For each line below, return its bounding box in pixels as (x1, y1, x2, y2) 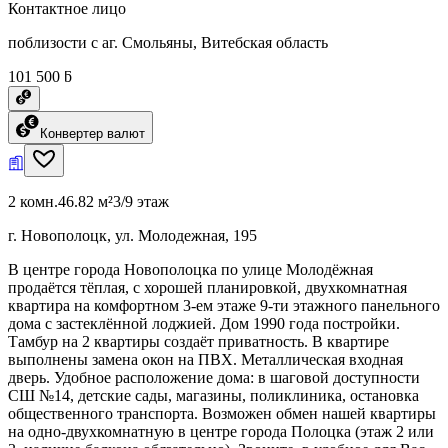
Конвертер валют (40, 125, 145, 141)
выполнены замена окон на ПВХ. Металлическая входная (8, 350, 403, 368)
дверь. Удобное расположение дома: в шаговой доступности (8, 368, 420, 386)
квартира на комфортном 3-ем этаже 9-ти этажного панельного (8, 296, 440, 314)
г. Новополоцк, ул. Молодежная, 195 (8, 226, 257, 244)
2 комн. (8, 192, 58, 210)
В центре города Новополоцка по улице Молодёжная (8, 260, 373, 278)
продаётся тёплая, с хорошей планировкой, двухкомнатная (8, 278, 407, 296)
